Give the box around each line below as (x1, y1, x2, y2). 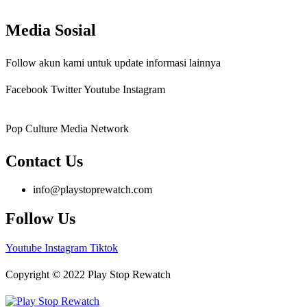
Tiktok (90, 242, 118, 254)
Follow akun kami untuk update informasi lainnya (5, 56, 221, 69)
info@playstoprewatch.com (33, 184, 152, 196)
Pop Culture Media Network (5, 122, 129, 134)
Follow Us (5, 210, 75, 228)
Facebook (5, 83, 48, 95)
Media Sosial (5, 21, 96, 39)
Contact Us (5, 151, 83, 170)
